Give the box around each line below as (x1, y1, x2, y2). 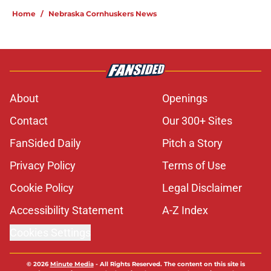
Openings (162, 92, 207, 105)
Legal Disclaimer (162, 181, 242, 195)
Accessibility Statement (10, 204, 123, 217)
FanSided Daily (10, 137, 81, 150)
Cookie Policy (10, 181, 74, 195)
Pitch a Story (162, 137, 223, 150)
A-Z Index (162, 204, 208, 217)
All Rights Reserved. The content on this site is (99, 260, 245, 269)
